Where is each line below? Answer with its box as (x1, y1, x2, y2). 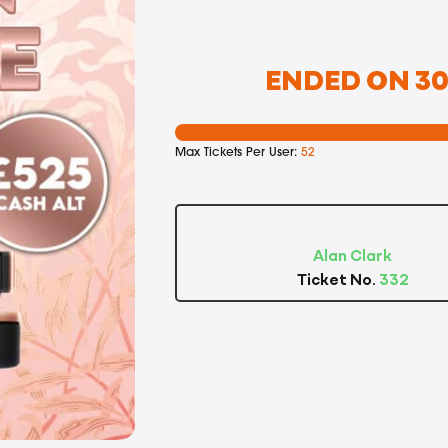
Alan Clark (313, 243, 393, 266)
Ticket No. (296, 267, 379, 290)
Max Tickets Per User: (175, 144, 301, 160)
